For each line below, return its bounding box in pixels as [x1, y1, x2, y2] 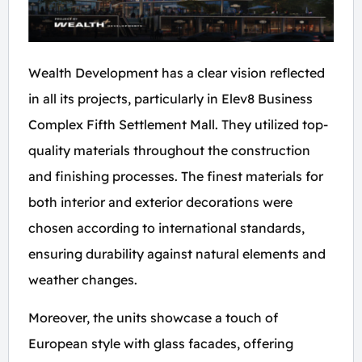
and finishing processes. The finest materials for [28, 168, 323, 184]
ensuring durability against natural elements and [28, 246, 326, 262]
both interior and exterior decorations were [28, 194, 293, 210]
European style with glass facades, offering [28, 335, 293, 351]
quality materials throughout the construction [28, 142, 310, 158]
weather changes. [28, 271, 137, 288]
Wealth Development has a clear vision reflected [28, 65, 325, 81]
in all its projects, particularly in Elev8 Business [28, 90, 313, 107]
